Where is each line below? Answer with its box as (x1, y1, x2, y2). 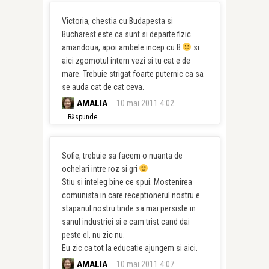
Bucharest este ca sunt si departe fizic (61, 29, 191, 39)
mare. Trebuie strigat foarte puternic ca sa (61, 69, 204, 79)
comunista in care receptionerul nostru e (61, 190, 200, 200)
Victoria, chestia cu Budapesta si (61, 16, 173, 26)
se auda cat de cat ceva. (61, 82, 144, 92)
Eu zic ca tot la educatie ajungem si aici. (61, 243, 198, 253)
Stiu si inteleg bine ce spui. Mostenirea (61, 177, 192, 187)
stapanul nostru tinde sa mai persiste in (61, 204, 196, 213)
